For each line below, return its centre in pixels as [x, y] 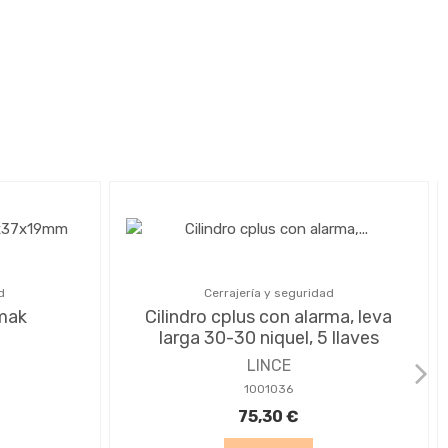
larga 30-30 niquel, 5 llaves [268, 337]
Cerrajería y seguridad [268, 292]
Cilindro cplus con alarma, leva [269, 316]
